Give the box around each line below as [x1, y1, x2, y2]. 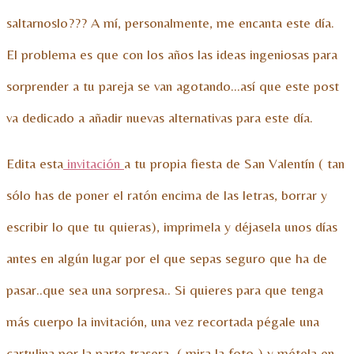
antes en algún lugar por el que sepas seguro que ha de [6, 250, 327, 267]
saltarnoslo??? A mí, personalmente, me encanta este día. [6, 14, 334, 32]
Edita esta [6, 155, 63, 172]
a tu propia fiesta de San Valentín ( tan [124, 155, 345, 172]
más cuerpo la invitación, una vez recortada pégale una [6, 313, 319, 330]
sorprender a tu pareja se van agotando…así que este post [6, 77, 339, 95]
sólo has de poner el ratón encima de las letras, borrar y [6, 186, 327, 204]
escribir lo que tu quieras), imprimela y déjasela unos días [6, 218, 337, 235]
